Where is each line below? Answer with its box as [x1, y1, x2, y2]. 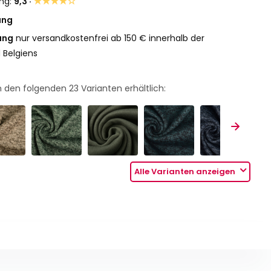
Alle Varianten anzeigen [134, 166, 238, 178]
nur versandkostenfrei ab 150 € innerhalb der [13, 32, 205, 44]
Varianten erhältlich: [79, 82, 166, 94]
